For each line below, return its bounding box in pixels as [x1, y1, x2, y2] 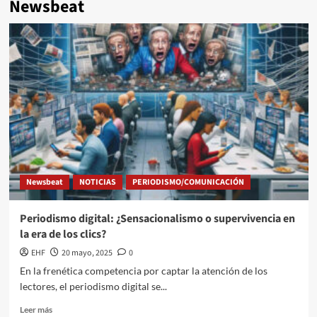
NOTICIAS [79, 176, 116, 189]
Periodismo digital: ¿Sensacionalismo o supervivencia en [19, 211, 295, 227]
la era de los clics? [19, 226, 106, 243]
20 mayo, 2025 [61, 247, 113, 260]
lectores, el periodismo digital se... [19, 280, 167, 293]
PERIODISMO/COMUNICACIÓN [132, 176, 244, 189]
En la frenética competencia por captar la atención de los [19, 265, 267, 277]
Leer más [19, 304, 52, 316]
